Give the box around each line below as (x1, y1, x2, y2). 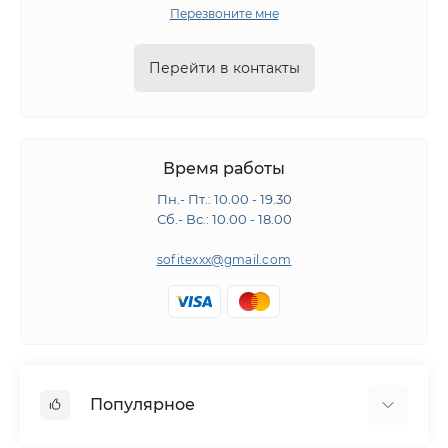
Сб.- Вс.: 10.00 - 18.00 (156, 211, 292, 227)
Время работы (163, 159, 285, 178)
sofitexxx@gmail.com (156, 252, 292, 267)
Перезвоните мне (169, 6, 279, 21)
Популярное (90, 395, 195, 414)
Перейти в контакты (148, 59, 300, 77)
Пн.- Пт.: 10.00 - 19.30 (156, 191, 292, 207)
